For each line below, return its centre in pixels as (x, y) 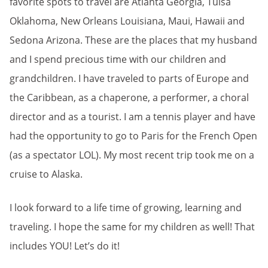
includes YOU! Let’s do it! (65, 246)
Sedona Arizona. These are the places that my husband (133, 40)
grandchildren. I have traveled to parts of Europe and (129, 78)
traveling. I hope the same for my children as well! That (132, 226)
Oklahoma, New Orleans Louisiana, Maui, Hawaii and (127, 21)
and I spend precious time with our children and (118, 59)
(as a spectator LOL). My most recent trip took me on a (132, 155)
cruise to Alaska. (46, 174)
